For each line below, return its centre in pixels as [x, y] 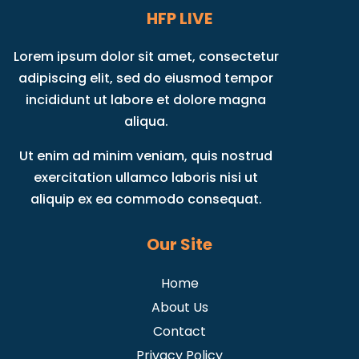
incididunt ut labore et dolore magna [146, 99]
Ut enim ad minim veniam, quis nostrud [146, 155]
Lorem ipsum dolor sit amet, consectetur [146, 56]
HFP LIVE [179, 18]
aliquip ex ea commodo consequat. [146, 199]
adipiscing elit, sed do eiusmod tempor [146, 78]
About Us [179, 307]
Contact [179, 331]
